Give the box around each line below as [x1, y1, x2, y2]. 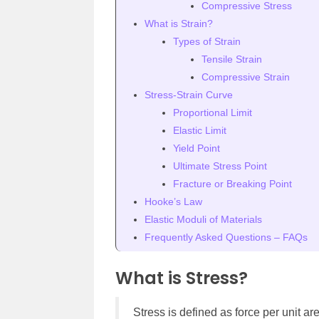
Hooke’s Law [145, 196, 202, 208]
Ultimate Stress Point [173, 160, 267, 172]
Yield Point [173, 142, 220, 155]
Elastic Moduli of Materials [145, 214, 262, 226]
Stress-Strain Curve [145, 89, 233, 101]
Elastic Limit [173, 125, 226, 137]
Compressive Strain [202, 71, 290, 83]
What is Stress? [115, 266, 248, 291]
